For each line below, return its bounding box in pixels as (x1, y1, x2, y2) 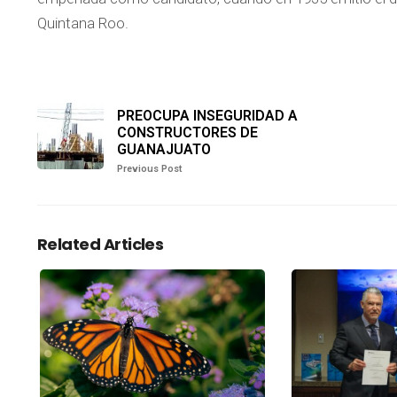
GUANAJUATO (117, 141, 211, 159)
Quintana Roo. (37, 14, 128, 33)
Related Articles (37, 233, 164, 256)
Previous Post (117, 163, 182, 175)
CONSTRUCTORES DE (117, 124, 258, 142)
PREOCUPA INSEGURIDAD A (117, 107, 298, 125)
